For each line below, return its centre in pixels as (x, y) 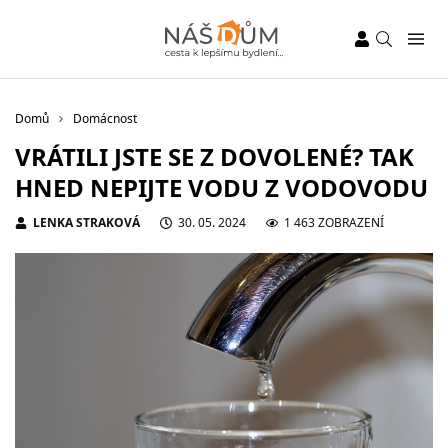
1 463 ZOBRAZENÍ (334, 222)
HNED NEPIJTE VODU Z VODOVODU (221, 187)
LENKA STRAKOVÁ (86, 222)
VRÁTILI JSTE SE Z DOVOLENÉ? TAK (214, 156)
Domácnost (105, 118)
